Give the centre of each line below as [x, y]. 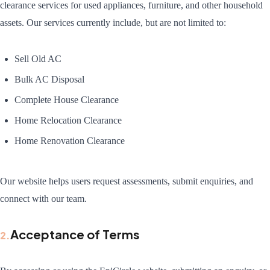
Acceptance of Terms [75, 234]
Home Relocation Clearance [68, 120]
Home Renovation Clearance [70, 140]
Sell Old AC [38, 58]
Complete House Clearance [67, 99]
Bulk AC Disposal [49, 79]
